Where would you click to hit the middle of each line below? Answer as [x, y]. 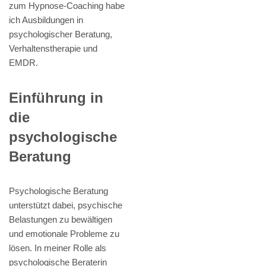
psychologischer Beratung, [61, 34]
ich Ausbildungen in [46, 20]
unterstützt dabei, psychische [66, 205]
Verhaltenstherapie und [53, 49]
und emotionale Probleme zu [64, 234]
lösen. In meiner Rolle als [58, 248]
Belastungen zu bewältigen [61, 220]
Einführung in [56, 98]
